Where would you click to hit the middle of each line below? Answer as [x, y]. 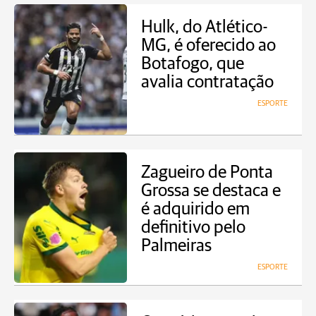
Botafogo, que [193, 64]
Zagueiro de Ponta [207, 172]
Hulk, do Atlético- [205, 27]
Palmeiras [176, 246]
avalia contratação [207, 82]
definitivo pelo [193, 227]
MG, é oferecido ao [208, 45]
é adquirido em [195, 209]
